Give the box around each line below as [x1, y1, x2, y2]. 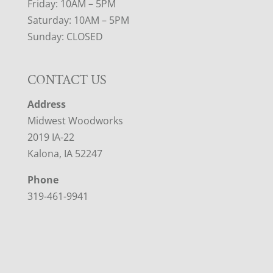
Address [27, 97, 66, 111]
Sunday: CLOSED [27, 29, 103, 43]
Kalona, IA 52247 [27, 146, 102, 160]
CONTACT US [27, 71, 107, 89]
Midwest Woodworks [27, 113, 123, 127]
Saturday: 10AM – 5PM [27, 13, 129, 27]
